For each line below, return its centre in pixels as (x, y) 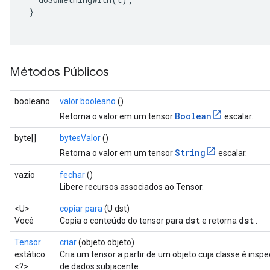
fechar (72, 175)
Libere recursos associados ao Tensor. (132, 187)
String (190, 153)
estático (30, 254)
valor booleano (88, 101)
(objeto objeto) (105, 242)
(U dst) (116, 209)
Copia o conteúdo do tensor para (122, 221)
